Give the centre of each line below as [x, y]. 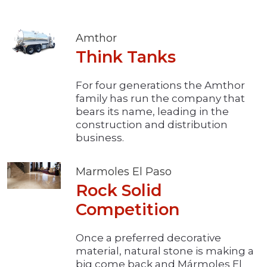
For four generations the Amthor [160, 86]
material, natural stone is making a [165, 251]
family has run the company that [160, 99]
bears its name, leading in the [152, 112]
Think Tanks [126, 57]
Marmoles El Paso [124, 172]
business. [100, 138]
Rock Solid [119, 191]
